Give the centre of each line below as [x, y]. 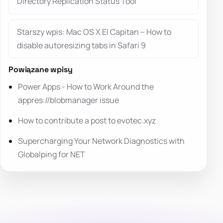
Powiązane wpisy [41, 70]
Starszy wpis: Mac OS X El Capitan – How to [94, 32]
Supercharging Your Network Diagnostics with [102, 141]
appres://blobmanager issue [69, 100]
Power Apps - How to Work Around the [86, 86]
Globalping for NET [52, 155]
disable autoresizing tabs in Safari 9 [81, 46]
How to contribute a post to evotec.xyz [87, 120]
